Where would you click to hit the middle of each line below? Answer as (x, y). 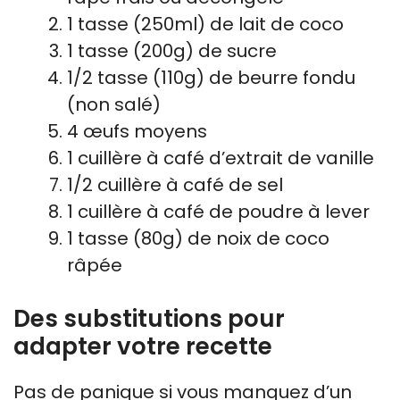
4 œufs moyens (137, 131)
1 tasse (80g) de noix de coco (198, 238)
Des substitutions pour (149, 319)
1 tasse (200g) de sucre (172, 51)
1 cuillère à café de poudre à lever (218, 212)
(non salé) (114, 104)
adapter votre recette (143, 346)
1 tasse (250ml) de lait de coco (205, 24)
